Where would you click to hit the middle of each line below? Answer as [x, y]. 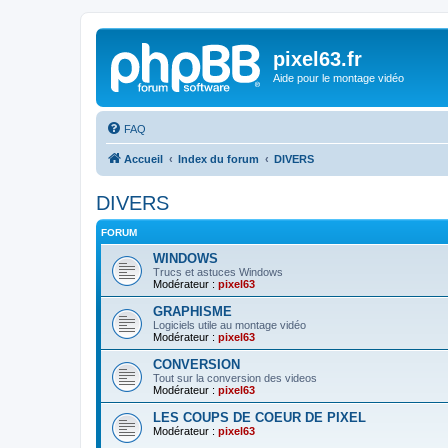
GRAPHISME [192, 311]
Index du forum [218, 158]
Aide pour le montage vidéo [338, 78]
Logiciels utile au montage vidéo [229, 324]
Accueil [143, 158]
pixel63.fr [317, 59]
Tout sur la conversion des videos [235, 377]
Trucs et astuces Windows [218, 271]
